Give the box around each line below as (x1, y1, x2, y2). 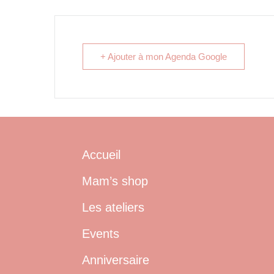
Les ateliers (82, 200, 145, 214)
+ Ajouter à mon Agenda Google (100, 51, 227, 62)
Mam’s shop (82, 174, 149, 188)
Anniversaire (82, 253, 150, 267)
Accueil (82, 147, 121, 161)
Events (82, 226, 120, 240)
